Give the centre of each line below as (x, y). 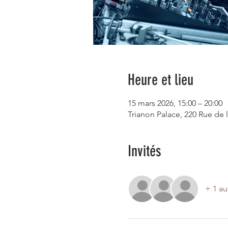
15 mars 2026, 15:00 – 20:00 (175, 103)
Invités (144, 151)
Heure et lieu (160, 80)
